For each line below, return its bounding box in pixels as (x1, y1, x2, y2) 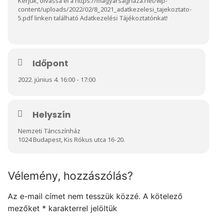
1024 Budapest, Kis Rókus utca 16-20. (18, 135, 125, 144)
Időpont (32, 57, 68, 69)
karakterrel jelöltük (46, 203, 117, 213)
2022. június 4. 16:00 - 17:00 (18, 75, 95, 84)
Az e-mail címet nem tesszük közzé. (8, 191, 140, 201)
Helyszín (32, 108, 71, 121)
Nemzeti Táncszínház (18, 126, 80, 135)
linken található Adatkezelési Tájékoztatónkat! (33, 13, 168, 22)
